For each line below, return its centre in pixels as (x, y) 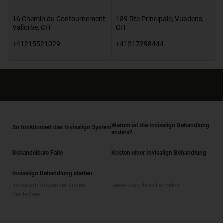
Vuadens (188, 19)
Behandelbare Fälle (38, 153)
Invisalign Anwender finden (49, 185)
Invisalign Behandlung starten (52, 173)
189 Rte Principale (144, 19)
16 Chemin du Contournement (59, 19)
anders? (122, 132)
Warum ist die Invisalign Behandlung (160, 125)
